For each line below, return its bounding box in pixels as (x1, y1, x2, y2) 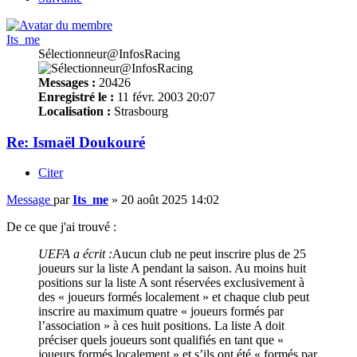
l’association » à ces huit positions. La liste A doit (38, 319, 284, 333)
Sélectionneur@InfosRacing (38, 46, 180, 61)
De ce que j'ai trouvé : (6, 220, 116, 234)
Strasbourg (111, 104, 168, 118)
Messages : (38, 75, 96, 89)
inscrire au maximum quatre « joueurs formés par (38, 304, 284, 319)
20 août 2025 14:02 (121, 193, 219, 207)
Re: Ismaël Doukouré (6, 133, 145, 151)
